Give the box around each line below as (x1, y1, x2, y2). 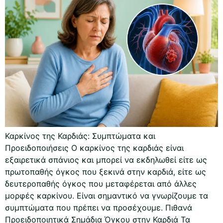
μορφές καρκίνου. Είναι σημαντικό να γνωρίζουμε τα (5, 191, 208, 201)
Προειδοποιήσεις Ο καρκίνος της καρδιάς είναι (5, 143, 184, 153)
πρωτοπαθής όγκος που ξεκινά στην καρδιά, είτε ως (5, 167, 206, 177)
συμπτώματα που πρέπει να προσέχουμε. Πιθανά (5, 203, 192, 213)
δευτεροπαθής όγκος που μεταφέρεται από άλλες (5, 179, 197, 189)
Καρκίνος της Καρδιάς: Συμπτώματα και (5, 131, 155, 141)
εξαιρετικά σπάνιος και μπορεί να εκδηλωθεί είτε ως (5, 155, 207, 165)
